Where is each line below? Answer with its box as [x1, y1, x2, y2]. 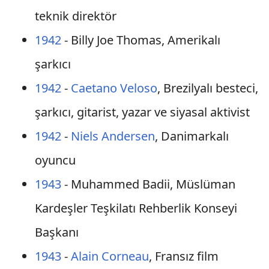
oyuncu [34, 152, 76, 168]
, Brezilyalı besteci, [157, 80, 258, 96]
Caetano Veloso [70, 80, 157, 96]
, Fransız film [148, 248, 219, 264]
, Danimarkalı [154, 128, 229, 144]
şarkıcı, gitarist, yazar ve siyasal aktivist [34, 104, 250, 120]
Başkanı [34, 224, 79, 240]
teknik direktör [34, 8, 116, 24]
